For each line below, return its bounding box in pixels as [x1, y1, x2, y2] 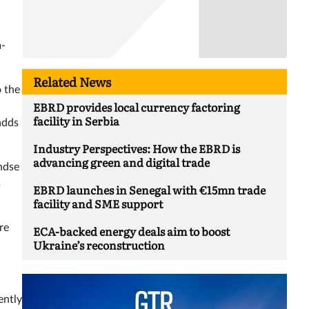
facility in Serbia [33, 112, 119, 130]
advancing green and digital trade [33, 154, 210, 171]
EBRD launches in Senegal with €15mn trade [33, 181, 266, 199]
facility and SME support [33, 195, 163, 212]
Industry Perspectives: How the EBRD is [33, 140, 240, 157]
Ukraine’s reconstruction [33, 237, 165, 254]
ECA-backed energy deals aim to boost [33, 223, 230, 240]
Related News [33, 72, 111, 92]
